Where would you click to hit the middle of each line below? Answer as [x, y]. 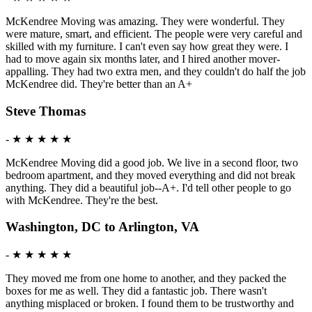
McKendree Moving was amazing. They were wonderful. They [145, 22]
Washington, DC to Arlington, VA [102, 227]
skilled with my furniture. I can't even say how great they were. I [147, 47]
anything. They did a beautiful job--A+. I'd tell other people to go [148, 187]
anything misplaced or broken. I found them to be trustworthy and [150, 303]
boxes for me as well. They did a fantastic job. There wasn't [136, 291]
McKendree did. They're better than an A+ [99, 84]
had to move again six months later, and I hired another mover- [143, 59]
